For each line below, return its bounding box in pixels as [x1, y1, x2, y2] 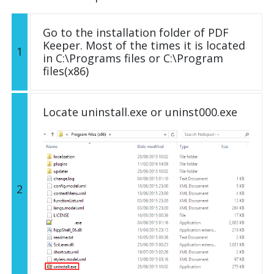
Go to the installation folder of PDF [43, 24, 229, 40]
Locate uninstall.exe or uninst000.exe [43, 104, 237, 119]
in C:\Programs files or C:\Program [43, 50, 223, 65]
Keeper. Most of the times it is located [43, 37, 245, 53]
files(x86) [43, 63, 89, 78]
